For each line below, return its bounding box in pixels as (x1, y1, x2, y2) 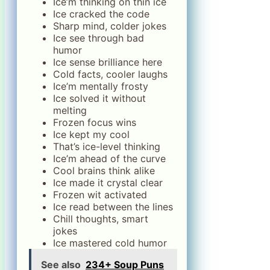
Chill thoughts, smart (53, 212, 148, 225)
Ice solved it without (53, 92, 146, 104)
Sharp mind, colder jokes (53, 19, 166, 32)
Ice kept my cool (53, 128, 130, 140)
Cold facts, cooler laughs (53, 67, 168, 80)
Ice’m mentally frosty (53, 80, 148, 92)
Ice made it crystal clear (53, 176, 163, 189)
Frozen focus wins (53, 116, 136, 128)
